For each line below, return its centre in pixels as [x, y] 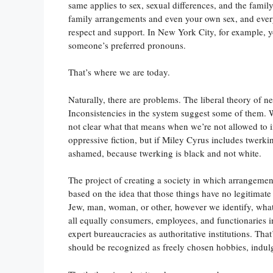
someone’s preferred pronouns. [127, 45]
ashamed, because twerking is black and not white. [165, 153]
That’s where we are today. [119, 72]
